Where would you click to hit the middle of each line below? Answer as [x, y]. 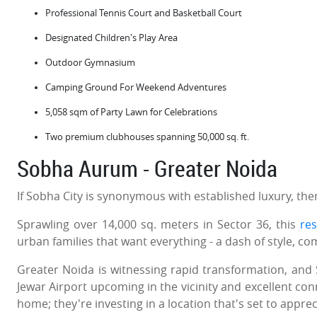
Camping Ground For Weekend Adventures [136, 87]
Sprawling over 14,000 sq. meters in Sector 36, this [159, 224]
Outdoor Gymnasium [90, 62]
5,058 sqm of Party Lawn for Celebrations [131, 112]
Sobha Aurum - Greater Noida [147, 168]
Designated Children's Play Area [111, 38]
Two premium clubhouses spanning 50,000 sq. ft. [147, 137]
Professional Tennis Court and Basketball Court [144, 13]
